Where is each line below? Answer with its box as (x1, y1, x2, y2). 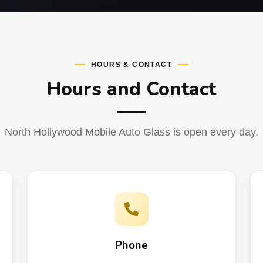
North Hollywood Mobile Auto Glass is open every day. (5, 126, 258, 138)
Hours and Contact (47, 76, 216, 102)
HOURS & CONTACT (91, 60, 172, 69)
